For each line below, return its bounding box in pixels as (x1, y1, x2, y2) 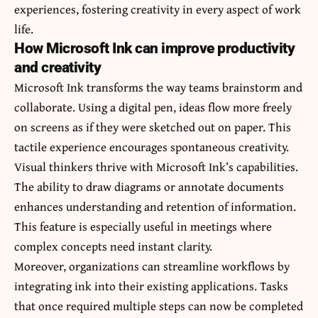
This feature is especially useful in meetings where (14, 217, 272, 236)
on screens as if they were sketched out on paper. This (14, 118, 291, 136)
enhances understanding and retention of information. (14, 197, 296, 216)
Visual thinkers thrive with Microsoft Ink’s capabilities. (14, 158, 298, 176)
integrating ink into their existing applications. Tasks (14, 277, 288, 295)
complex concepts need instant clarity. (14, 237, 212, 256)
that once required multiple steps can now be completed (14, 297, 303, 315)
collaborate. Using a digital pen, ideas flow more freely (14, 98, 292, 116)
